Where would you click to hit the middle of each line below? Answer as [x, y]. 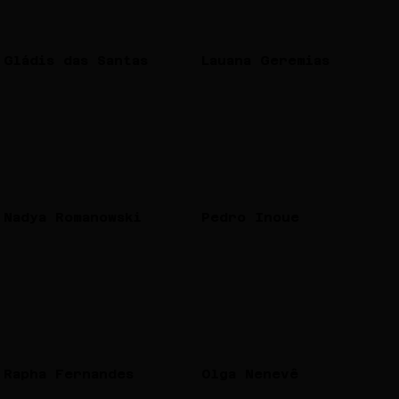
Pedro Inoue [250, 217]
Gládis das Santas [76, 61]
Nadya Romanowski [73, 217]
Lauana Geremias [265, 61]
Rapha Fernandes [69, 374]
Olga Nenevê [249, 374]
